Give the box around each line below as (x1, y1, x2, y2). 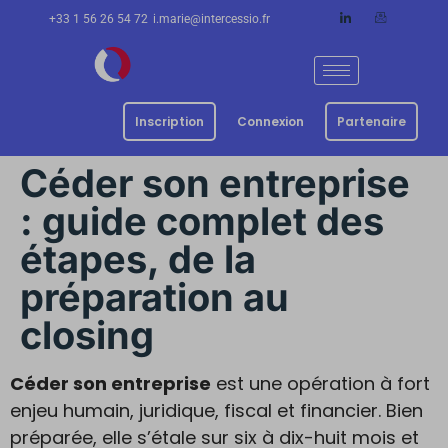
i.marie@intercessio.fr (152, 12, 270, 26)
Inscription (135, 113, 204, 130)
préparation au (20, 274, 289, 320)
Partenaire (337, 113, 406, 130)
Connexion (237, 113, 304, 130)
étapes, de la (20, 236, 256, 282)
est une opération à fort (211, 371, 430, 396)
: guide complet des (20, 198, 384, 244)
